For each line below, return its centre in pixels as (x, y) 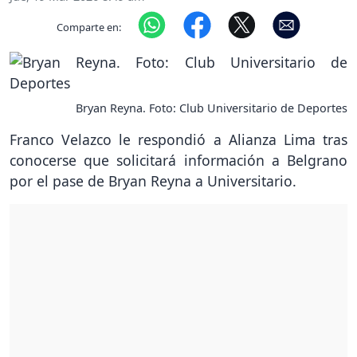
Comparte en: (89, 27)
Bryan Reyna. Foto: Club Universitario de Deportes (212, 108)
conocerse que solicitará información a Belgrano (178, 161)
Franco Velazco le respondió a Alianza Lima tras (178, 140)
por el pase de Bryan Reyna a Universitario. (153, 181)
